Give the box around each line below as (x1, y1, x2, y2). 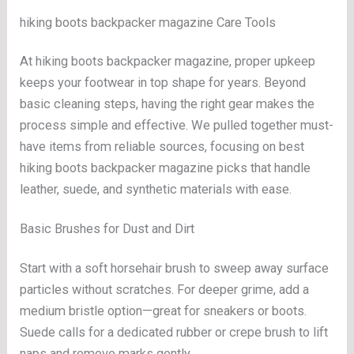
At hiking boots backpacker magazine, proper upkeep (20, 54, 316, 70)
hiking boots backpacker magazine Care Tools (20, 15, 277, 31)
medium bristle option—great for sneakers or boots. (20, 303, 307, 318)
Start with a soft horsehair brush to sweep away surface (20, 260, 330, 276)
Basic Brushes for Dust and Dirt (20, 221, 195, 237)
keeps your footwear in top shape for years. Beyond (20, 75, 307, 91)
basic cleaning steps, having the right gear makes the (20, 96, 315, 112)
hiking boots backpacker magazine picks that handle (20, 160, 311, 176)
